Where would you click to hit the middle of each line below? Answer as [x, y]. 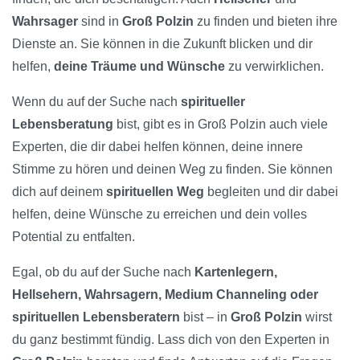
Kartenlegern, [236, 272]
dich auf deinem [59, 192]
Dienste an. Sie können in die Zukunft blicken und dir [162, 44]
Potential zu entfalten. [74, 237]
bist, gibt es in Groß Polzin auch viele [221, 125]
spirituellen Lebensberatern [96, 317]
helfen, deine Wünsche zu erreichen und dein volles [160, 215]
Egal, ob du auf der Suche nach [103, 272]
